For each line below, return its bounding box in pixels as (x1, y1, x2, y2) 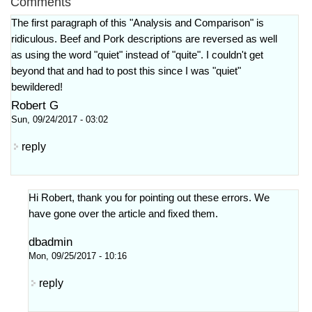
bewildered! (11, 81, 63, 93)
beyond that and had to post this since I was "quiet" (11, 65, 241, 77)
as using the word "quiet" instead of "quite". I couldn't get (11, 49, 263, 61)
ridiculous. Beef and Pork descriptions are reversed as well (11, 33, 277, 45)
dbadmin (29, 235, 72, 249)
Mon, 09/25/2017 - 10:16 (29, 251, 127, 261)
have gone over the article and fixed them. (29, 208, 218, 219)
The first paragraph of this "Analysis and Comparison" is (11, 17, 264, 29)
